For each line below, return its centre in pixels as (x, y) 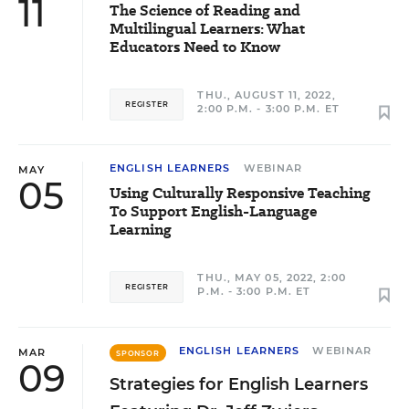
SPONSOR (138, 353)
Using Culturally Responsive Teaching (240, 193)
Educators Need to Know (195, 47)
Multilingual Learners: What (207, 29)
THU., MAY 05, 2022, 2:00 (272, 278)
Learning (141, 230)
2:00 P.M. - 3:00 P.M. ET (268, 109)
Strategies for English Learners (239, 384)
